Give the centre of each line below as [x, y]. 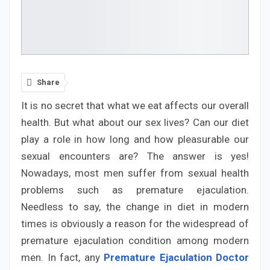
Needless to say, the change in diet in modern [135, 206]
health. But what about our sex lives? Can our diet [135, 122]
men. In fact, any [62, 257]
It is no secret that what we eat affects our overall [135, 105]
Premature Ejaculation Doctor [176, 257]
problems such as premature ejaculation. [135, 190]
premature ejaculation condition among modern [135, 240]
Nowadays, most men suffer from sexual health [135, 173]
